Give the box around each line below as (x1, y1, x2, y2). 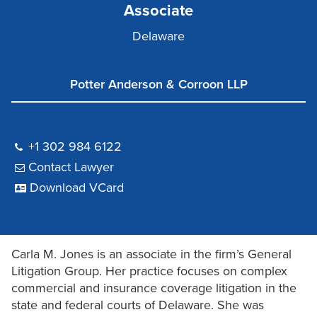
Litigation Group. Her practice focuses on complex (11, 263, 287, 279)
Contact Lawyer (28, 159, 114, 175)
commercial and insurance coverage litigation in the (11, 280, 296, 296)
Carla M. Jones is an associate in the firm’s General (11, 246, 292, 263)
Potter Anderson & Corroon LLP (69, 76, 248, 93)
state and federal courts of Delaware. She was (11, 297, 264, 313)
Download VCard (30, 180, 124, 196)
